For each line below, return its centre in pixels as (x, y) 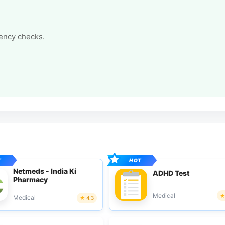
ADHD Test (172, 173)
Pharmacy (30, 179)
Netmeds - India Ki (44, 171)
